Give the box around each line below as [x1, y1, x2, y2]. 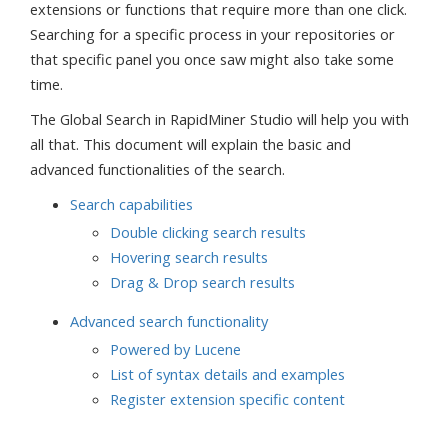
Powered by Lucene [110, 339, 241, 359]
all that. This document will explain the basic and [30, 134, 351, 154]
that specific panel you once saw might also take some [30, 49, 394, 69]
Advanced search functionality [70, 311, 268, 332]
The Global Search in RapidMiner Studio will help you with [30, 109, 409, 129]
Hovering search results [110, 246, 268, 267]
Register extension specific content [110, 389, 345, 409]
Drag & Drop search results [110, 271, 295, 292]
